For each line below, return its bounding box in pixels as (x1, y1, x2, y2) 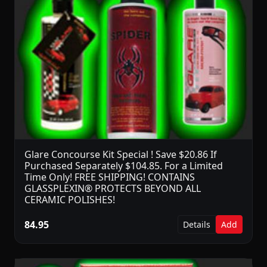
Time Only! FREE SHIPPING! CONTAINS (24, 170, 195, 184)
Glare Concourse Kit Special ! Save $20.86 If (24, 148, 217, 162)
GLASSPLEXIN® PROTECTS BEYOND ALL (24, 182, 201, 195)
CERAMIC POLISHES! (24, 193, 115, 207)
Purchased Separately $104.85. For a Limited (24, 159, 223, 173)
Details (183, 219, 210, 231)
